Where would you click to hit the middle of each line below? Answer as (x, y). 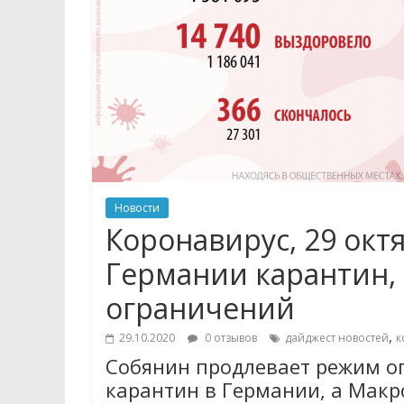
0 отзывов (230, 338)
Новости (137, 208)
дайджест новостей (337, 338)
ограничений (200, 308)
